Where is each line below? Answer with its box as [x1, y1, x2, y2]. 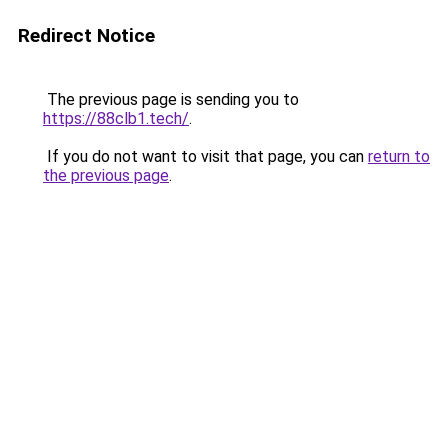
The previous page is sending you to [43, 90, 299, 109]
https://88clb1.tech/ [43, 109, 189, 128]
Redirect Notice [18, 24, 155, 47]
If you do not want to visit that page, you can [43, 147, 368, 166]
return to [368, 147, 430, 166]
